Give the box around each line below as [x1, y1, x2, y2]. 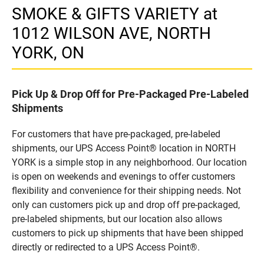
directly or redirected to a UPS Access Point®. [12, 241, 200, 253]
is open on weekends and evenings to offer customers [12, 170, 235, 182]
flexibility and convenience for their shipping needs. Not [12, 184, 241, 196]
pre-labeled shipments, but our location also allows [12, 213, 222, 225]
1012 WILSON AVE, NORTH [12, 23, 211, 43]
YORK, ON [12, 42, 84, 62]
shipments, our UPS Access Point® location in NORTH [12, 142, 236, 154]
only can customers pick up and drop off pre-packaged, [12, 199, 240, 210]
